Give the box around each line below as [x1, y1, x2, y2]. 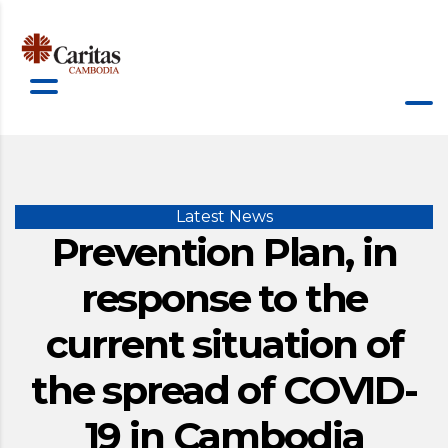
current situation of [45, 320, 403, 368]
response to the [80, 274, 368, 322]
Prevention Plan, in [51, 228, 397, 276]
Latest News [175, 207, 273, 226]
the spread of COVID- [31, 366, 417, 414]
